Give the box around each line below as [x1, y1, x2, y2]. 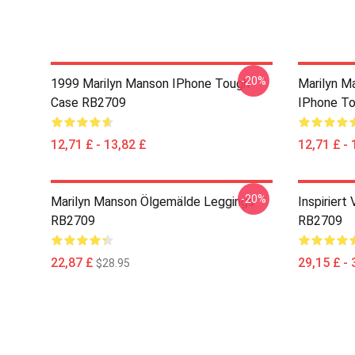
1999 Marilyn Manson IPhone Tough [51, 76, 250, 91]
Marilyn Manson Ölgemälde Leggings [51, 194, 254, 209]
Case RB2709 [51, 95, 126, 110]
